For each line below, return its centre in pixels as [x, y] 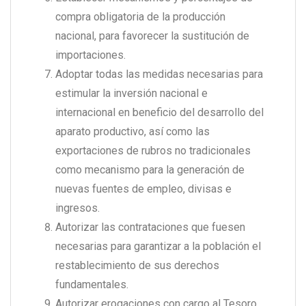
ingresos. [78, 208]
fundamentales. [92, 285]
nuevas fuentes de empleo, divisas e [143, 189]
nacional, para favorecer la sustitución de [152, 36]
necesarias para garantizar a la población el [158, 247]
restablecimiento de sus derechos [137, 266]
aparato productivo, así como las [133, 132]
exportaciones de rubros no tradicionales [153, 151]
